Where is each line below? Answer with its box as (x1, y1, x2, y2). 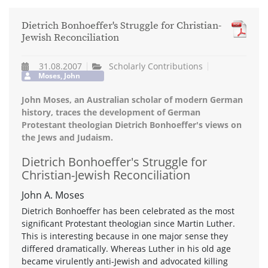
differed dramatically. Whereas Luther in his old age (22, 242, 231, 254)
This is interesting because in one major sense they (22, 230, 228, 242)
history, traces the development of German (22, 106, 200, 118)
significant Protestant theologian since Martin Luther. (22, 217, 235, 229)
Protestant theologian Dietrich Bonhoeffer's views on (22, 118, 242, 130)
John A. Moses (22, 188, 84, 202)
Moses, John (38, 71, 80, 81)
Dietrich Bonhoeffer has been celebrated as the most (22, 205, 234, 217)
